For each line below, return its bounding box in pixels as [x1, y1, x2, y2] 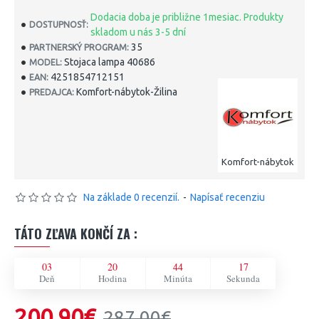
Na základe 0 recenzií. [83, 192, 179, 203]
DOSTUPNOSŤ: [29, 20, 88, 29]
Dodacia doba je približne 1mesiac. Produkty [90, 11, 283, 23]
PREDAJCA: [29, 87, 74, 97]
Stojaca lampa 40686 [64, 56, 155, 68]
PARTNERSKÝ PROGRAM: [29, 42, 129, 52]
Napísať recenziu [190, 192, 265, 203]
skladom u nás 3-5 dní [90, 26, 186, 38]
